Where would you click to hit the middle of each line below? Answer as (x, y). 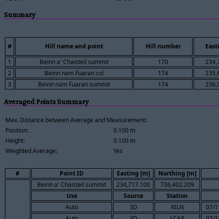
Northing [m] (177, 173)
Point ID (72, 173)
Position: (17, 130)
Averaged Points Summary (46, 101)
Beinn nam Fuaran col (74, 73)
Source (133, 196)
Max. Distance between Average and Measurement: (76, 120)
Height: (15, 140)
